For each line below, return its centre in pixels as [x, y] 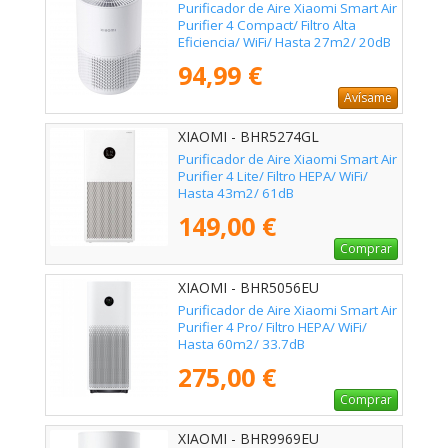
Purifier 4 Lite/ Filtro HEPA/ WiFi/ [273, 175]
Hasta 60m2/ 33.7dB [241, 343]
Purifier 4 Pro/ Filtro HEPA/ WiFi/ [272, 326]
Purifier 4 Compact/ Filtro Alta [267, 24]
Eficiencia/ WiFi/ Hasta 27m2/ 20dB [284, 41]
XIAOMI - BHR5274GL [248, 136]
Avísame [368, 97]
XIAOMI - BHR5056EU [248, 287]
